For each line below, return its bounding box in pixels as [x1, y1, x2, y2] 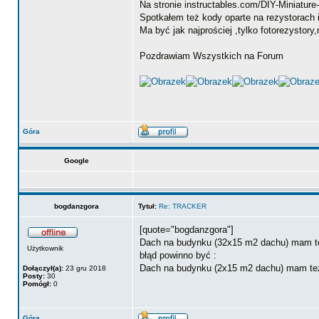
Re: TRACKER [159, 202, 206, 210]
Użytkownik [27, 244, 63, 252]
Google [63, 157, 89, 164]
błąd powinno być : [140, 250, 216, 261]
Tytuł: [138, 202, 157, 210]
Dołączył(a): [23, 264, 63, 272]
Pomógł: [23, 280, 51, 288]
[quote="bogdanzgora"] [140, 224, 234, 235]
